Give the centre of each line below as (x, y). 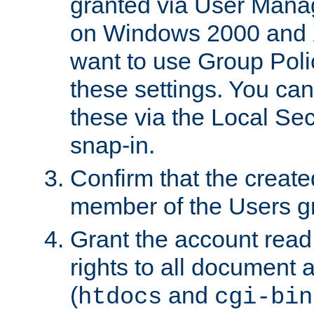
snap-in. (112, 145)
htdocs (120, 297)
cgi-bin (264, 297)
